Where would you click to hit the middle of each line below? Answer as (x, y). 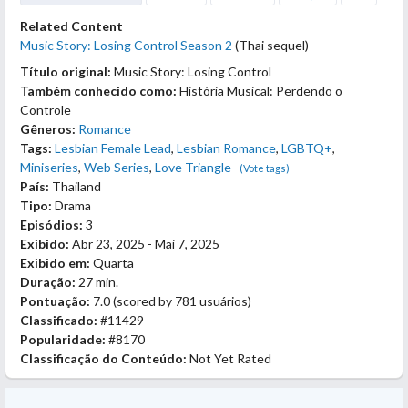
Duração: (48, 281)
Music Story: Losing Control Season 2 (126, 45)
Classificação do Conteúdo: (103, 358)
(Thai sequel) (270, 45)
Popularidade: (63, 339)
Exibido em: (55, 262)
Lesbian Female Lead (113, 148)
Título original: (66, 71)
